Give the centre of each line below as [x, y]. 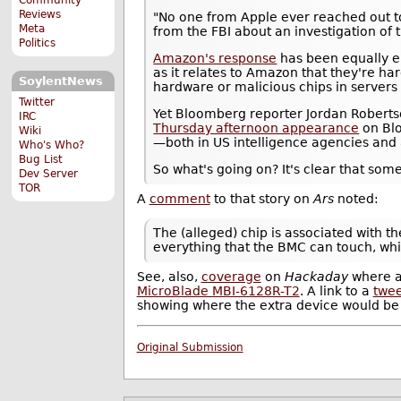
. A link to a [336, 291]
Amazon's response [215, 59]
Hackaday [316, 277]
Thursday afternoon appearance [256, 128]
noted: [356, 199]
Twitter [37, 102]
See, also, [169, 277]
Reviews [40, 14]
